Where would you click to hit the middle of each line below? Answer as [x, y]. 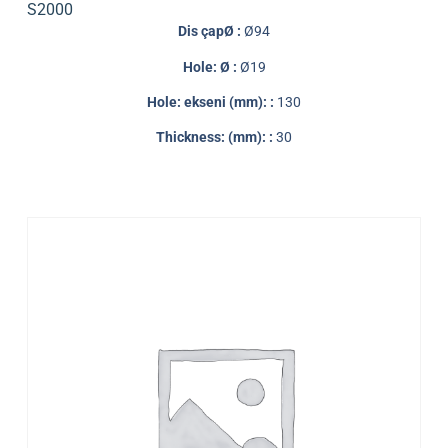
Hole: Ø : [211, 66]
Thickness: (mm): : [216, 137]
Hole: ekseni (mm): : [212, 102]
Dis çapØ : [211, 31]
